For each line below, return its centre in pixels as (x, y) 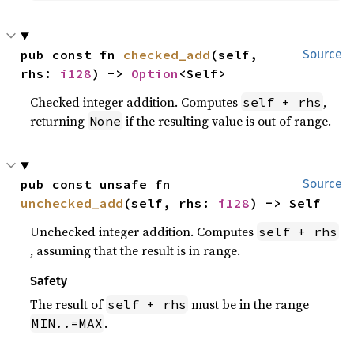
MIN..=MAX (68, 324)
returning (59, 121)
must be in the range (249, 305)
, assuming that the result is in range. (136, 251)
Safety (49, 281)
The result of (68, 305)
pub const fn (72, 55)
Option (155, 74)
